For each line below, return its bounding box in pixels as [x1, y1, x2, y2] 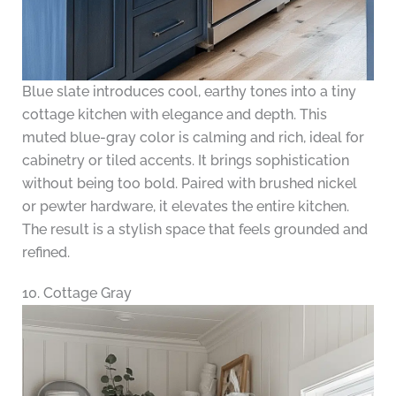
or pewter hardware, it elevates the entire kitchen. [21, 198, 349, 216]
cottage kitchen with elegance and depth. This [21, 106, 327, 124]
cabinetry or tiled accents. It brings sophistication [21, 152, 349, 170]
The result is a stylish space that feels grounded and [21, 221, 368, 239]
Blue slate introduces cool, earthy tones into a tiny [21, 83, 356, 101]
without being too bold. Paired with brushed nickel [21, 175, 357, 193]
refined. [21, 244, 70, 262]
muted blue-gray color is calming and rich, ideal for [21, 129, 364, 147]
